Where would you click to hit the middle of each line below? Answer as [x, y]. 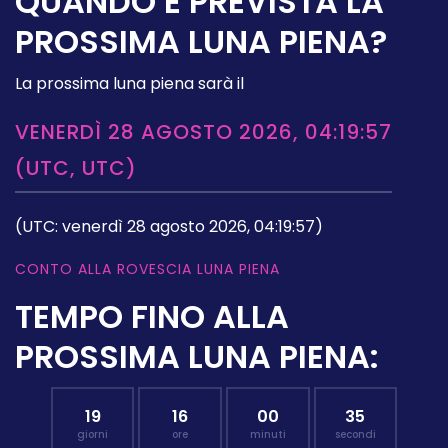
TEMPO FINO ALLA [152, 316]
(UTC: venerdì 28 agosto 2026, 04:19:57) [169, 226]
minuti [267, 434]
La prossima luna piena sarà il [129, 83]
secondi [355, 434]
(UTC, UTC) [76, 167]
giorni [93, 434]
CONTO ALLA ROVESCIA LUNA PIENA [147, 268]
